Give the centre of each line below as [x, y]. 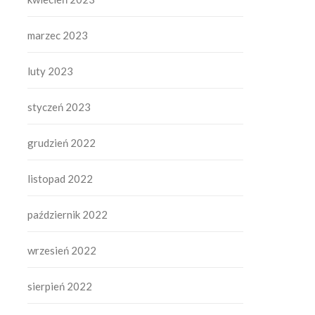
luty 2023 [51, 71]
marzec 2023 [58, 35]
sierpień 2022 [60, 286]
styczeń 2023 [59, 107]
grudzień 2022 [62, 142]
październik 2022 [68, 214]
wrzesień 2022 [62, 250]
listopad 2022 [60, 178]
